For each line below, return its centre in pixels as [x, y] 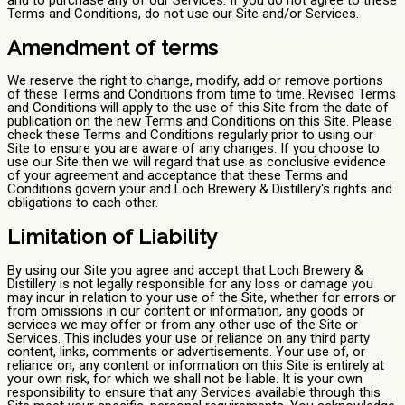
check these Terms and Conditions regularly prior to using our [190, 135]
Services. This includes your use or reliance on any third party [188, 338]
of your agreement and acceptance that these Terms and [178, 176]
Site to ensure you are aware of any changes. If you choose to [193, 149]
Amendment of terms [113, 47]
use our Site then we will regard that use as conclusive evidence [197, 162]
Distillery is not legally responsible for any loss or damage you [190, 283]
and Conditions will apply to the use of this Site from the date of [198, 108]
